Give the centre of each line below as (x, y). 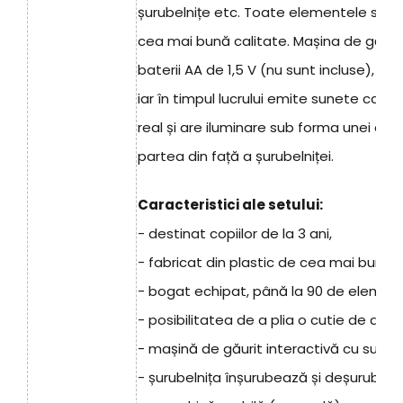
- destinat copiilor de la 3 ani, (235, 234)
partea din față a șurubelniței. (236, 157)
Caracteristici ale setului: (230, 205)
